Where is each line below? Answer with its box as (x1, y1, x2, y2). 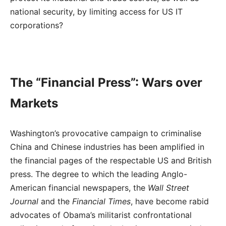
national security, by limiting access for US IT (10, 7, 183, 17)
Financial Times (72, 196, 131, 206)
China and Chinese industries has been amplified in (10, 142, 204, 152)
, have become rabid (131, 196, 209, 206)
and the (38, 196, 72, 206)
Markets (10, 96, 58, 110)
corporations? (10, 20, 63, 30)
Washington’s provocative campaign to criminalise (10, 128, 201, 138)
